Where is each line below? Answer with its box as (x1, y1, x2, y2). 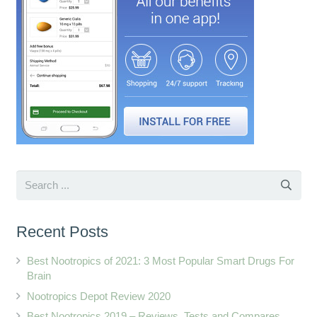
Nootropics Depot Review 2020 (26, 289, 171, 302)
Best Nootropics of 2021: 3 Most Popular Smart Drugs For (26, 255, 294, 267)
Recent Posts (16, 223, 108, 241)
